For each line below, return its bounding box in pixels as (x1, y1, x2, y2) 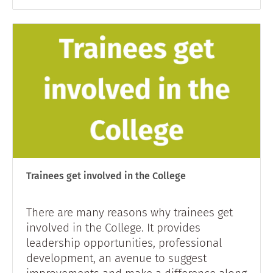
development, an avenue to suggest (26, 250, 207, 265)
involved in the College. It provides (26, 220, 200, 235)
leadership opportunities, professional (26, 235, 222, 250)
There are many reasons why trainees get (26, 205, 233, 219)
